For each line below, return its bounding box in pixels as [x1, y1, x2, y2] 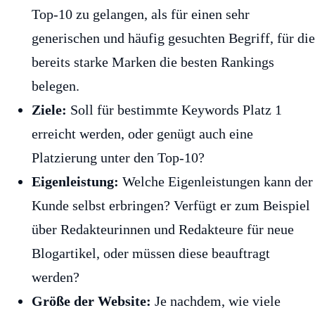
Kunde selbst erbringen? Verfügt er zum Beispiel [32, 198, 310, 214]
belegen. [32, 78, 79, 94]
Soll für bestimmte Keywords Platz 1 [67, 102, 282, 118]
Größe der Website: [32, 293, 151, 309]
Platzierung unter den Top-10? [32, 150, 205, 166]
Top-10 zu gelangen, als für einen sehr [32, 6, 250, 22]
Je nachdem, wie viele [151, 293, 281, 309]
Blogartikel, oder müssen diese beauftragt [32, 245, 270, 262]
